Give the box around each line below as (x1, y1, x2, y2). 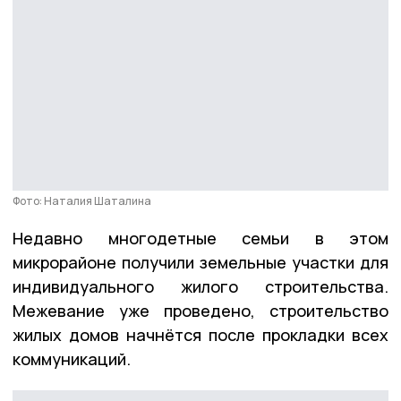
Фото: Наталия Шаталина (13, 192, 151, 209)
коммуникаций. (13, 347, 134, 370)
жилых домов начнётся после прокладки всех (13, 323, 388, 346)
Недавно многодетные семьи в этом (13, 226, 388, 249)
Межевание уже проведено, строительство (13, 299, 388, 321)
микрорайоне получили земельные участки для (13, 251, 388, 273)
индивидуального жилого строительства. (13, 275, 388, 297)
